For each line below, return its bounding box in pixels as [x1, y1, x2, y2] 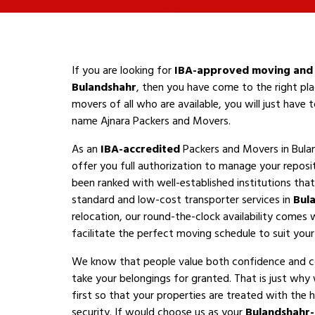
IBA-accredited [101, 140, 180, 158]
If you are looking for [72, 61, 174, 79]
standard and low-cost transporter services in [72, 191, 293, 209]
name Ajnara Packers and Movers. [72, 112, 231, 130]
